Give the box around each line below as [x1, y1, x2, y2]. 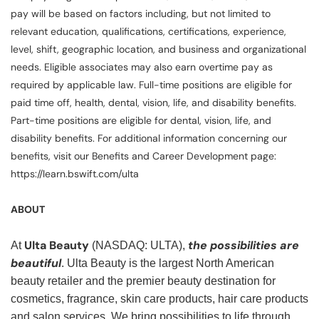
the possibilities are [188, 238, 299, 253]
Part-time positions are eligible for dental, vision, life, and [11, 114, 271, 127]
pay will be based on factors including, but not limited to [11, 7, 271, 21]
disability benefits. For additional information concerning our [11, 132, 287, 145]
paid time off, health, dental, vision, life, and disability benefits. [11, 96, 296, 110]
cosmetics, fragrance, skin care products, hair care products [11, 293, 308, 305]
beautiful [11, 256, 61, 271]
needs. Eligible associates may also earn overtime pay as [11, 61, 273, 74]
